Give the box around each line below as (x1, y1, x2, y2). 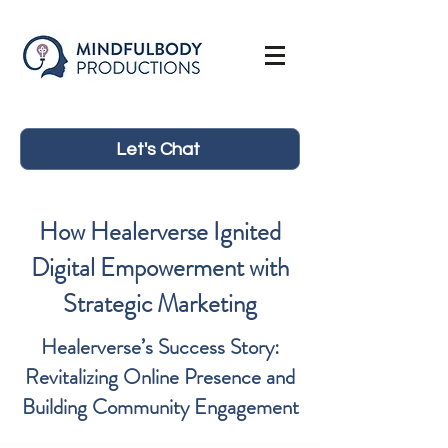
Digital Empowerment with (31, 250, 289, 286)
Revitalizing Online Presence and (25, 362, 295, 392)
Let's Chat (116, 139, 200, 159)
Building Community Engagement (21, 392, 299, 422)
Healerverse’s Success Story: (40, 332, 280, 362)
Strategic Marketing (63, 286, 257, 322)
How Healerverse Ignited (39, 214, 281, 250)
